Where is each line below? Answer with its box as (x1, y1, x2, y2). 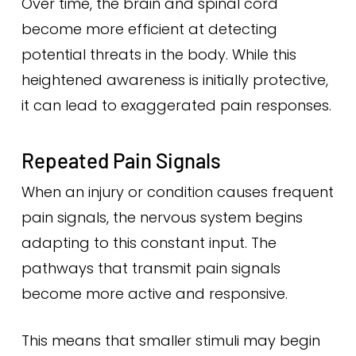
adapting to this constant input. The (21, 233, 277, 253)
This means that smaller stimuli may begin (21, 331, 320, 350)
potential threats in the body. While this (21, 44, 296, 64)
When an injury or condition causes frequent (21, 182, 334, 202)
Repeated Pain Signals (21, 148, 221, 172)
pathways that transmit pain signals (21, 258, 281, 278)
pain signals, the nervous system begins (21, 207, 303, 227)
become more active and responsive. (21, 284, 288, 304)
